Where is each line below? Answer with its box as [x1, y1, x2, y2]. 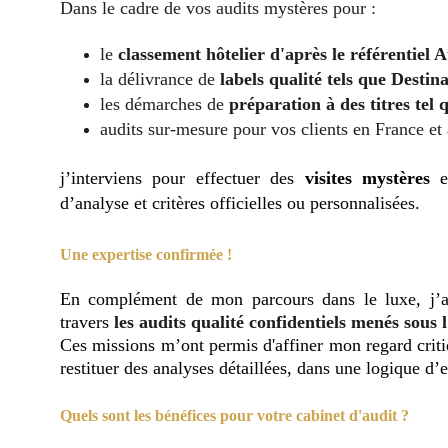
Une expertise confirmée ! [60, 246, 232, 263]
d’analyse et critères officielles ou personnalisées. [60, 193, 420, 213]
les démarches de [100, 94, 229, 114]
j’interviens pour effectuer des [60, 168, 305, 188]
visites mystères [304, 168, 431, 188]
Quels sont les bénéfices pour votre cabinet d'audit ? [60, 407, 409, 424]
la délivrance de [100, 69, 220, 89]
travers [60, 312, 114, 332]
